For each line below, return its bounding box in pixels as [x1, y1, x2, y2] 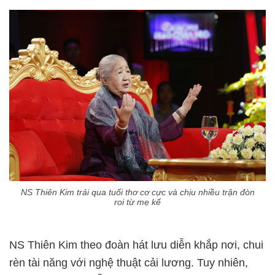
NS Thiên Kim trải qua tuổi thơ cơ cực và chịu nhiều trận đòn [20, 187, 255, 197]
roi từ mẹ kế [114, 196, 161, 207]
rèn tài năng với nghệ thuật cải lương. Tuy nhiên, [9, 256, 248, 269]
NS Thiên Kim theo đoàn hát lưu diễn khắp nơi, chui [9, 238, 263, 251]
